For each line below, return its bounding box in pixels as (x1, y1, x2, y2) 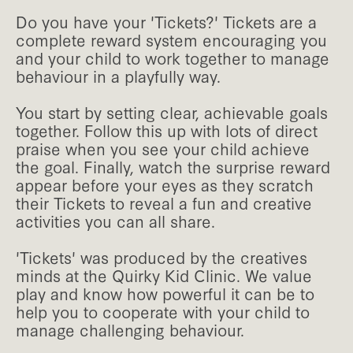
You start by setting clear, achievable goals (16, 101, 328, 124)
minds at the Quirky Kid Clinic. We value (16, 264, 312, 287)
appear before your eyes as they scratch (16, 173, 314, 196)
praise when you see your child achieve (16, 137, 310, 160)
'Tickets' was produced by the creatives (16, 246, 307, 269)
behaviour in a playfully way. (16, 65, 221, 87)
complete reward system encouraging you (16, 28, 327, 51)
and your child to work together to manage (16, 46, 329, 69)
